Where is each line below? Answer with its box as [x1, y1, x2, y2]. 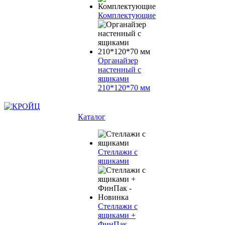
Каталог [78, 113, 105, 121]
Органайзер [98, 56, 138, 65]
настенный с [98, 65, 141, 74]
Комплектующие [98, 11, 156, 20]
